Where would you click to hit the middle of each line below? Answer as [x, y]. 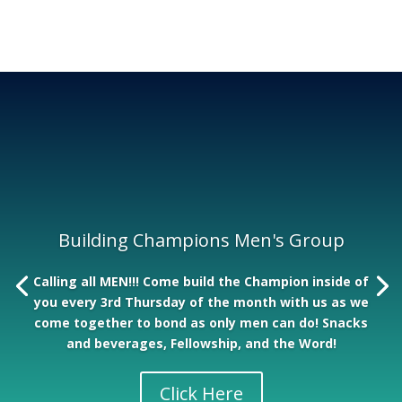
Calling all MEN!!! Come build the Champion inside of [201, 281]
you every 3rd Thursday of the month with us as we [201, 302]
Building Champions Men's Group [201, 240]
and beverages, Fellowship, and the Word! [201, 343]
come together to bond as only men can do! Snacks [201, 323]
